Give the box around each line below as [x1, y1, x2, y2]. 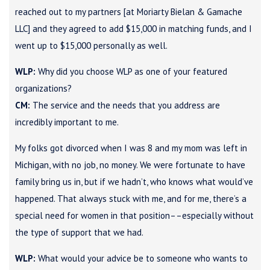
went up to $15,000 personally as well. [15, 39, 168, 51]
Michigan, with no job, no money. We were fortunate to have [15, 159, 245, 171]
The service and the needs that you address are [30, 99, 220, 111]
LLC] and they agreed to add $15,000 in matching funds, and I [15, 22, 252, 34]
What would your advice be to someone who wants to [36, 252, 248, 264]
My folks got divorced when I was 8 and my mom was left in [15, 142, 247, 154]
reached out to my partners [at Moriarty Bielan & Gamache [15, 5, 242, 17]
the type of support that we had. [15, 226, 143, 238]
